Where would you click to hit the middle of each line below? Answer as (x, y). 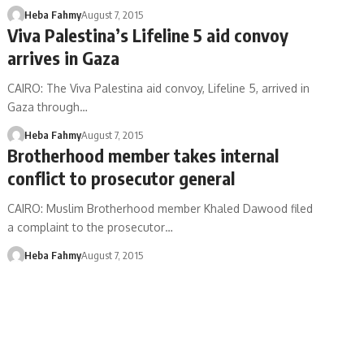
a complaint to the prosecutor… (91, 227)
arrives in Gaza (64, 58)
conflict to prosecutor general (121, 178)
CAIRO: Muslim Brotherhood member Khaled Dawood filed (160, 208)
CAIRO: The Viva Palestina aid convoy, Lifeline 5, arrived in (159, 88)
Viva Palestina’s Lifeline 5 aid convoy (148, 35)
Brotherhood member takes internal (143, 155)
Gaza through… (48, 107)
